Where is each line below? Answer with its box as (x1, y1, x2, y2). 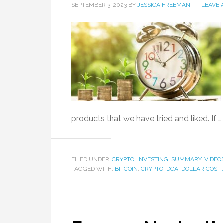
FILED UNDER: (71, 156, 112, 163)
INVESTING (137, 156, 168, 163)
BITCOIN (115, 165, 138, 172)
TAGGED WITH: (71, 165, 115, 172)
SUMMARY (171, 156, 201, 163)
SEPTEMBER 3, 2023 (71, 1, 127, 8)
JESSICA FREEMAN (137, 1, 190, 8)
